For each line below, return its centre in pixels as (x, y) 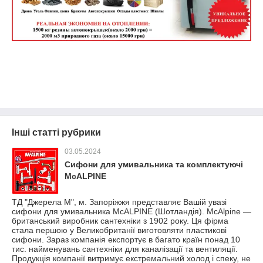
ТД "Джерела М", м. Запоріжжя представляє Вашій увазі (119, 202)
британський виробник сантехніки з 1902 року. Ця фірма (120, 220)
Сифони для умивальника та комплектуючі (154, 164)
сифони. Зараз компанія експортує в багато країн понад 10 (126, 239)
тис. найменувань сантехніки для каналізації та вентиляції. (125, 249)
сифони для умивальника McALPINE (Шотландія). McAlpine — (131, 211)
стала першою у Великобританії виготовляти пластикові (119, 230)
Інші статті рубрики (56, 132)
